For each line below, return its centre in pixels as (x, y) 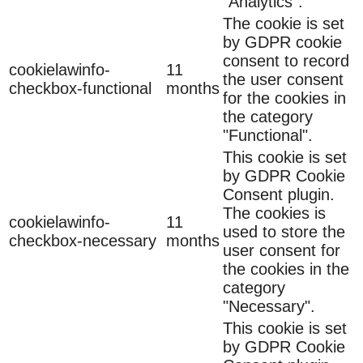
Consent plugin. (279, 194)
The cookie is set (284, 23)
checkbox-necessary (83, 240)
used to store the (284, 231)
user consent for (282, 250)
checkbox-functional (80, 88)
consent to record (286, 60)
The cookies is (274, 213)
